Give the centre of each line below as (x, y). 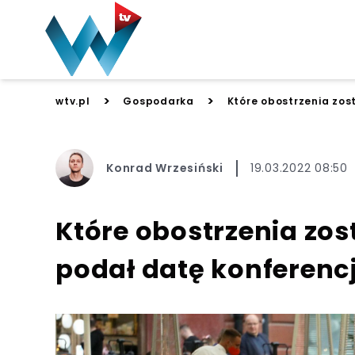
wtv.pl (73, 101)
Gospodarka (158, 101)
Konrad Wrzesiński (165, 168)
